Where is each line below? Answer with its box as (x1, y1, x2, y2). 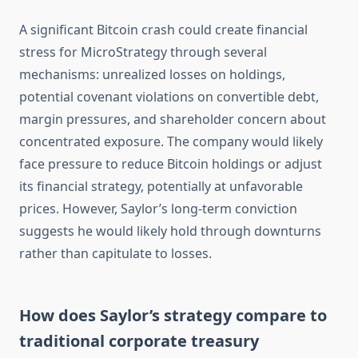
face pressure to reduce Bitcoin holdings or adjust (19, 155, 322, 173)
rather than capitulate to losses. (19, 245, 212, 263)
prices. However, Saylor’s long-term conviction (19, 200, 297, 218)
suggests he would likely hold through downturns (19, 222, 321, 241)
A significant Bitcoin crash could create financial (19, 21, 308, 39)
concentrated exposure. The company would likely (19, 133, 323, 151)
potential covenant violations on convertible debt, (19, 88, 319, 106)
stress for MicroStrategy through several (19, 43, 267, 62)
